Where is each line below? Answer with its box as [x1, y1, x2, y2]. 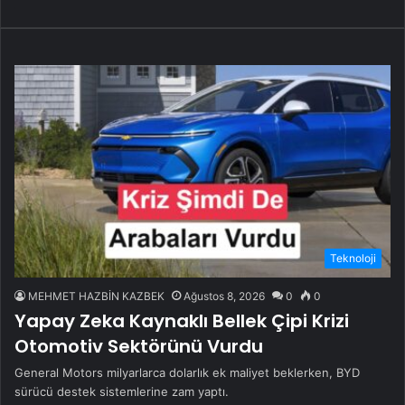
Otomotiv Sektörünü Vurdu [14, 334, 263, 360]
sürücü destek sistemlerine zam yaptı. [14, 384, 229, 400]
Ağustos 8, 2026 [184, 289, 265, 304]
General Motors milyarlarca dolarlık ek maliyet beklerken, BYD [14, 365, 360, 381]
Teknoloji [330, 251, 376, 266]
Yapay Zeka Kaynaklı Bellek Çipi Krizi [14, 308, 349, 334]
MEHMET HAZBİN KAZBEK [28, 289, 165, 304]
